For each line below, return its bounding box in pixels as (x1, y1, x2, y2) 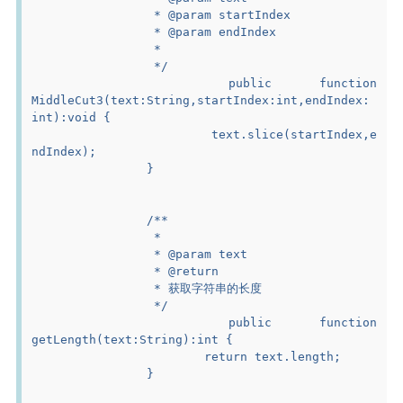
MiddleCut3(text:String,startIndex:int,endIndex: (31, 93, 371, 107)
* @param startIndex (147, 7, 291, 22)
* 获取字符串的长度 (147, 281, 263, 295)
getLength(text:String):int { (31, 332, 234, 346)
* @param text (147, 246, 248, 261)
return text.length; (204, 349, 342, 363)
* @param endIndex (147, 24, 277, 39)
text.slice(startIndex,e (31, 127, 211, 141)
